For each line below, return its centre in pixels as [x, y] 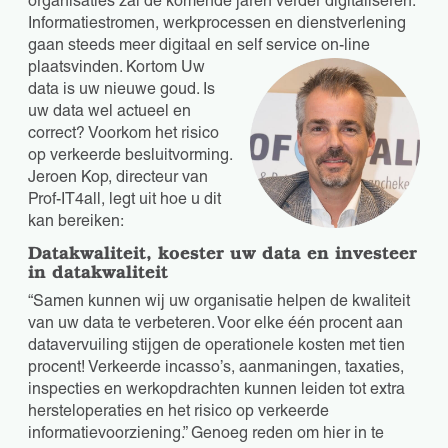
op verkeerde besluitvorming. [130, 157]
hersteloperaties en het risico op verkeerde [178, 413]
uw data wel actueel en [109, 113]
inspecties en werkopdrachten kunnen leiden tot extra [216, 391]
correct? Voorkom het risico [123, 135]
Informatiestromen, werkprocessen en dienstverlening [217, 25]
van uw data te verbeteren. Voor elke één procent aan [215, 325]
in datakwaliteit [98, 272]
